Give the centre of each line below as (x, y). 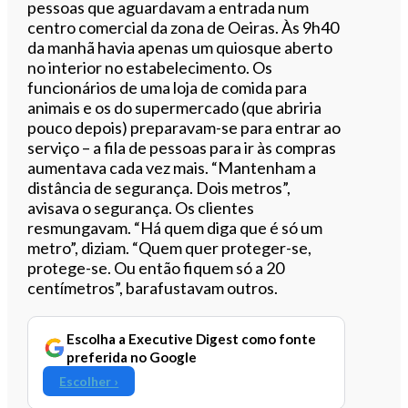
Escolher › (89, 381)
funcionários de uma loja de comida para (168, 87)
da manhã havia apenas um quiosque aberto (180, 47)
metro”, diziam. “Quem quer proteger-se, (170, 247)
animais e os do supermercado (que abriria (175, 107)
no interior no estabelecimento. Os (150, 67)
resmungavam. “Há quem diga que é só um (175, 227)
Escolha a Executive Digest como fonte (192, 338)
